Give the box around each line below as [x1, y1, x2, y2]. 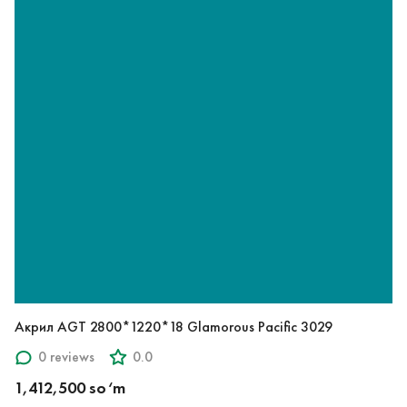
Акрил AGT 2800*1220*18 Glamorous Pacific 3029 [15, 317, 333, 335]
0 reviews [38, 348, 94, 366]
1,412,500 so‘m [15, 377, 125, 398]
